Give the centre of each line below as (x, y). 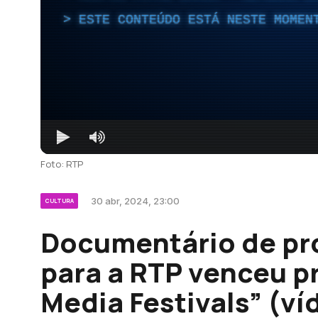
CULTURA (59, 200)
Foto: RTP (62, 164)
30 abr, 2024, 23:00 (135, 201)
